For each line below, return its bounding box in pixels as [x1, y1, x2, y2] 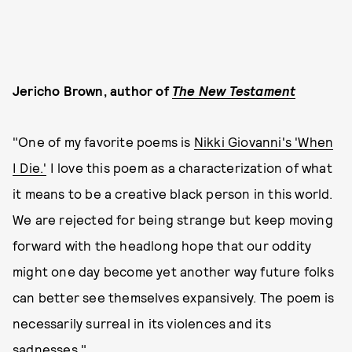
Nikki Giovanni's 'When [193, 134, 334, 150]
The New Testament [172, 82, 296, 99]
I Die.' [13, 159, 47, 176]
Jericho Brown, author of [13, 82, 172, 99]
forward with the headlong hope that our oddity [13, 237, 312, 254]
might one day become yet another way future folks [13, 263, 334, 280]
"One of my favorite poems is [13, 134, 194, 150]
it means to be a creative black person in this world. [13, 185, 333, 202]
